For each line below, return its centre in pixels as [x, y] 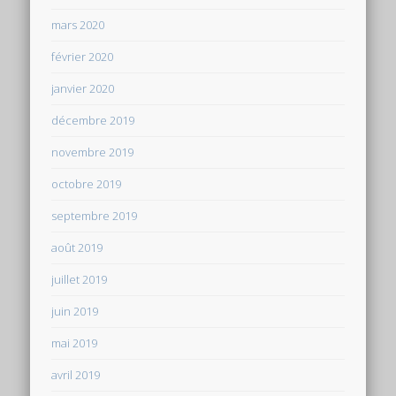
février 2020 [83, 56]
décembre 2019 [93, 120]
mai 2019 [75, 343]
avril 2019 [76, 374]
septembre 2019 [95, 215]
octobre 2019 [87, 183]
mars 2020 [78, 24]
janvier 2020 [83, 88]
